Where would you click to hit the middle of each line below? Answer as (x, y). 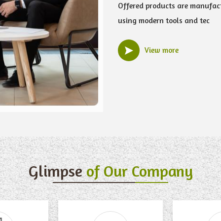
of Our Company (139, 171)
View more (162, 50)
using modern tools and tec (164, 21)
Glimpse (57, 171)
